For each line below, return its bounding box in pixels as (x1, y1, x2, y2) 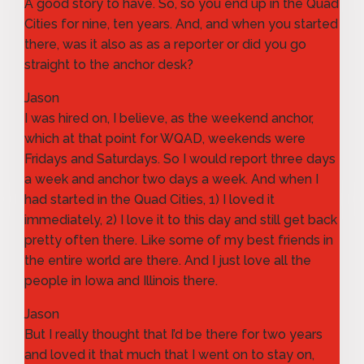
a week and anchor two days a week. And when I (24, 171, 318, 187)
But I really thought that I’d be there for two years (24, 326, 323, 342)
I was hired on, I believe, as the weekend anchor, (24, 110, 314, 126)
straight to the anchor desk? (24, 56, 193, 72)
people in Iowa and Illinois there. (24, 272, 218, 288)
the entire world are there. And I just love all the (24, 252, 311, 268)
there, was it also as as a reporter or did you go (24, 36, 306, 52)
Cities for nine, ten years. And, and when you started (24, 15, 338, 32)
